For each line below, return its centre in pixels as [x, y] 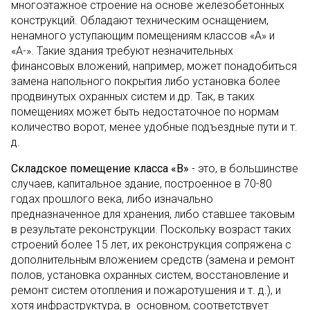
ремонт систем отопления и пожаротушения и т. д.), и [146, 290]
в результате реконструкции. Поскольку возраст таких [151, 229]
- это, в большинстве [244, 168]
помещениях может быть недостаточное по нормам [145, 112]
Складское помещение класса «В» [100, 168]
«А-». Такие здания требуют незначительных [122, 51]
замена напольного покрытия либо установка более [146, 81]
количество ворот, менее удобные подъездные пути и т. [154, 127]
